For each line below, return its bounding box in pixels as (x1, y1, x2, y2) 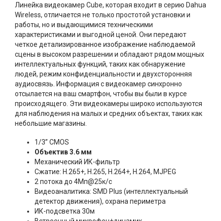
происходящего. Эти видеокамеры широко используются (15, 99, 202, 108)
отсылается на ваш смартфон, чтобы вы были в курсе (15, 89, 187, 98)
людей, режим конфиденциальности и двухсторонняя (15, 70, 192, 78)
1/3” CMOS (35, 138, 69, 146)
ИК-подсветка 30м (35, 207, 95, 215)
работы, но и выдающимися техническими (15, 20, 153, 29)
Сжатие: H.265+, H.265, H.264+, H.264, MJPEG (35, 167, 176, 176)
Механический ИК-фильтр (35, 157, 120, 166)
